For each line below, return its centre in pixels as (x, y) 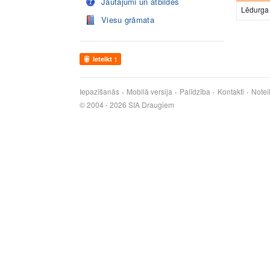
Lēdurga (255, 9)
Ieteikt (102, 59)
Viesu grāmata (128, 20)
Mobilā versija (149, 91)
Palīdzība (195, 91)
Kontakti (231, 91)
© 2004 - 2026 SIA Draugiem (127, 105)
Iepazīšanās (99, 91)
